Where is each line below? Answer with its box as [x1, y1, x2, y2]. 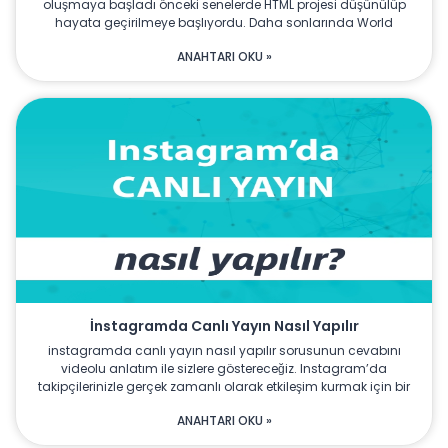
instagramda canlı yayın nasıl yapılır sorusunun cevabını [47, 342, 401, 360]
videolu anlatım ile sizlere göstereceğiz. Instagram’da [61, 360, 387, 378]
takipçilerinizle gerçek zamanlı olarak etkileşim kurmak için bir [38, 378, 410, 396]
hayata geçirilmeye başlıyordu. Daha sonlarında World [55, 14, 393, 32]
